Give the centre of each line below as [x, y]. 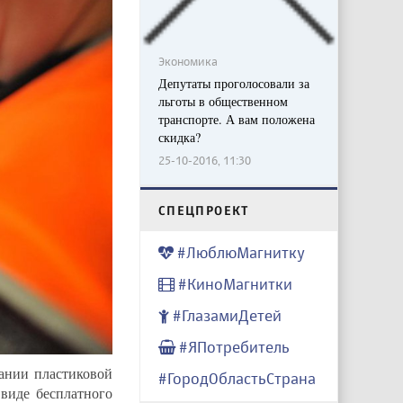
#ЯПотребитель [232, 346]
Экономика [188, 61]
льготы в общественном [223, 101]
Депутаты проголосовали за [233, 83]
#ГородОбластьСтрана [237, 378]
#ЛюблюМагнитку [239, 252]
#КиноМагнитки [233, 283]
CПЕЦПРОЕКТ [203, 210]
